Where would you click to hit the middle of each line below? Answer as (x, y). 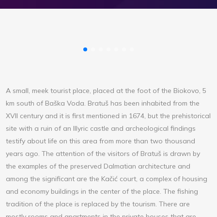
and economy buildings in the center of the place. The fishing (102, 192)
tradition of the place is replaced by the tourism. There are (98, 204)
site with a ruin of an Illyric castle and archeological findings (101, 129)
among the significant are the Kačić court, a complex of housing (107, 179)
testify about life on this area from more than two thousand (101, 141)
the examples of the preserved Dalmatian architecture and (98, 166)
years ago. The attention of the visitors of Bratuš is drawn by (103, 154)
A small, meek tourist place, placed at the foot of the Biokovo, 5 (106, 91)
